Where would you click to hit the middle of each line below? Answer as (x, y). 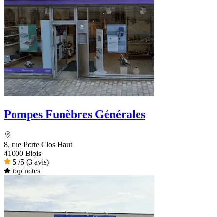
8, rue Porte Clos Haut (38, 144)
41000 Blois (23, 153)
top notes (26, 170)
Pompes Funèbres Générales (75, 114)
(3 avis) (38, 162)
